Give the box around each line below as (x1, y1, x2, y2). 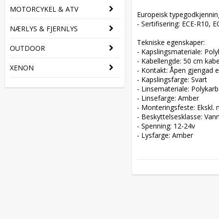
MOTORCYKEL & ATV (10, 4, 78, 14)
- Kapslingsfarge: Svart (137, 75, 211, 84)
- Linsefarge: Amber (137, 93, 203, 103)
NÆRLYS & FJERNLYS (10, 24, 78, 33)
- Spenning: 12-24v (137, 121, 199, 131)
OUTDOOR (10, 44, 45, 53)
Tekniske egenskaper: (137, 38, 209, 47)
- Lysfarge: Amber (137, 131, 193, 140)
